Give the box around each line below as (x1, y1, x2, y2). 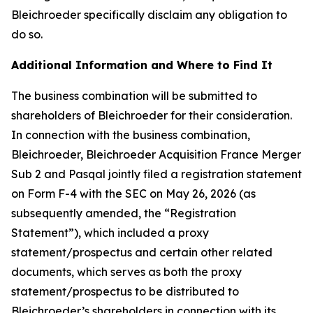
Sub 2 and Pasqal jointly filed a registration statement (11, 167, 302, 181)
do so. (11, 27, 43, 41)
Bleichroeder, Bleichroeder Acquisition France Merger (11, 147, 301, 161)
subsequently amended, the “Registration (11, 206, 236, 220)
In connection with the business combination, (11, 128, 250, 142)
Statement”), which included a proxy (11, 226, 209, 240)
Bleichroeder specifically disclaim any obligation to (11, 8, 287, 22)
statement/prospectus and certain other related (11, 245, 272, 259)
